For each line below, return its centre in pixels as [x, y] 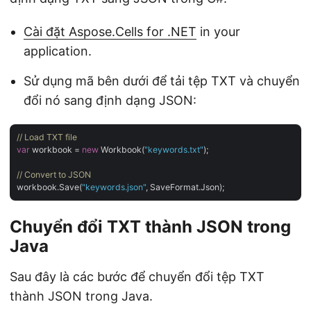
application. [58, 51]
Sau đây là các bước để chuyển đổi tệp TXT [137, 276]
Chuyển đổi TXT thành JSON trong [150, 226]
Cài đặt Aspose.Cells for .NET [110, 32]
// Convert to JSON [54, 174]
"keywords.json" [114, 187]
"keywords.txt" [174, 149]
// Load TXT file [47, 137]
